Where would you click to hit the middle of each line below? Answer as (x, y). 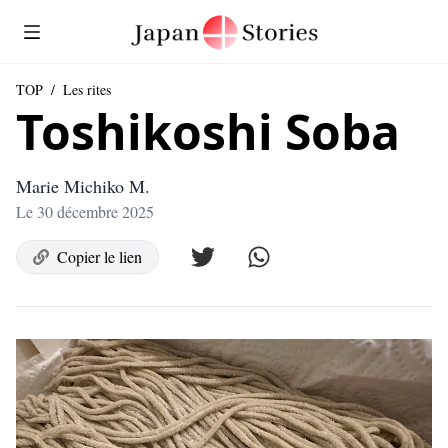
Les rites (87, 89)
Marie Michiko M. (83, 186)
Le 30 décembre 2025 (85, 211)
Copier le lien (99, 256)
